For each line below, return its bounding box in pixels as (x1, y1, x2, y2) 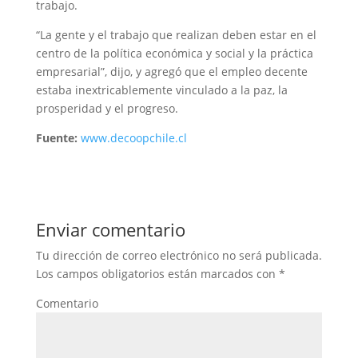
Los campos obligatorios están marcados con (35, 266, 279, 281)
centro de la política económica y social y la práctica (35, 46, 313, 61)
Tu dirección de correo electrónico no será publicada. (35, 248, 322, 263)
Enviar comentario (35, 217, 185, 241)
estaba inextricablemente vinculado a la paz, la (35, 82, 288, 97)
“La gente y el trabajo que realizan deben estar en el (35, 27, 316, 42)
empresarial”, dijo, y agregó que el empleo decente (35, 64, 308, 79)
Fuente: (35, 130, 81, 145)
